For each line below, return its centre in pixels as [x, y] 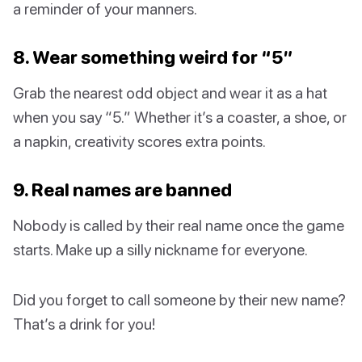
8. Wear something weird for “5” [153, 57]
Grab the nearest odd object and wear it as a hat [170, 92]
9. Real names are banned [122, 189]
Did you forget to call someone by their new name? [179, 299]
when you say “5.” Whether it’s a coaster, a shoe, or [180, 116]
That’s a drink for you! [84, 323]
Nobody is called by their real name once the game [179, 225]
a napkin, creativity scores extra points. [139, 141]
